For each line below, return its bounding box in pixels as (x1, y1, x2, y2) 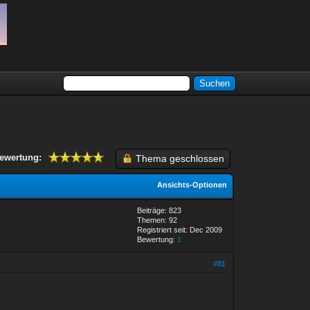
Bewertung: (137, 235, 178, 244)
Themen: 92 (137, 215, 178, 224)
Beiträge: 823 (137, 206, 182, 215)
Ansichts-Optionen (157, 180, 228, 189)
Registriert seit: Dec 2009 (137, 225, 223, 234)
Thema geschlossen (135, 152, 224, 164)
